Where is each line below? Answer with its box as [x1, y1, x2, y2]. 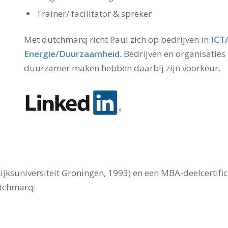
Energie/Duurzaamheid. [23, 48, 122, 60]
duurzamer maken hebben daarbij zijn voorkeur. [23, 62, 220, 74]
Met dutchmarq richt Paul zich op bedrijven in [23, 34, 211, 46]
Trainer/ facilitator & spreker [36, 8, 152, 20]
